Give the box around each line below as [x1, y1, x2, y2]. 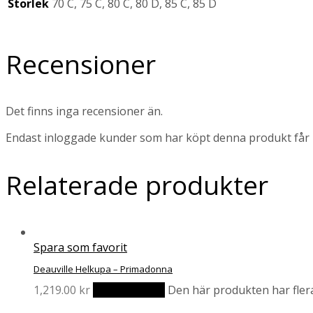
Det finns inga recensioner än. [6, 103, 163, 119]
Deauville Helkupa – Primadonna [34, 262, 173, 275]
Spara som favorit [34, 239, 127, 255]
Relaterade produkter [6, 166, 268, 203]
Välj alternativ [93, 282, 165, 298]
